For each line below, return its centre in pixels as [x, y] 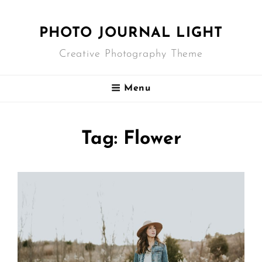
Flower [152, 139]
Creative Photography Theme [131, 54]
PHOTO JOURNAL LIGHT [131, 33]
